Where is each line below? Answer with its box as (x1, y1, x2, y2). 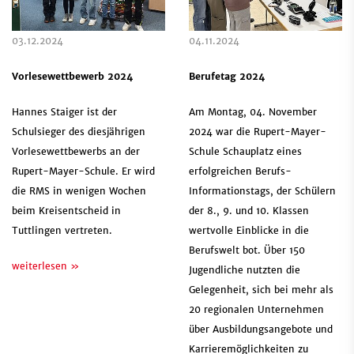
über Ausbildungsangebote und (189, 323, 333, 336)
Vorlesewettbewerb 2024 (12, 70, 133, 83)
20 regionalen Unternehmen (189, 303, 324, 316)
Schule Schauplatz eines (189, 145, 302, 158)
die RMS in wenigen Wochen (12, 185, 146, 198)
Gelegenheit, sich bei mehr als (189, 284, 333, 296)
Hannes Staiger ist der (12, 106, 117, 119)
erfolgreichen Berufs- (189, 165, 292, 178)
